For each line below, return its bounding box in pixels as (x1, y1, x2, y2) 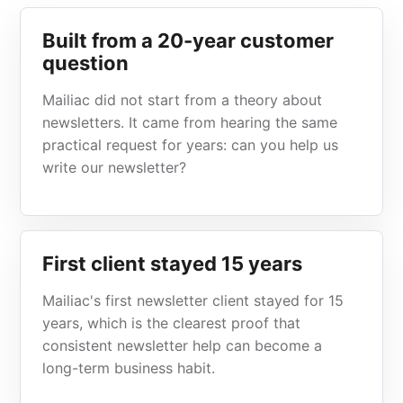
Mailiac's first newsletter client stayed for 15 (42, 291, 345, 309)
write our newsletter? (42, 158, 187, 176)
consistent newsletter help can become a (42, 336, 323, 354)
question (42, 51, 130, 75)
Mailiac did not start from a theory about (42, 91, 323, 109)
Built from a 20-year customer (42, 29, 335, 52)
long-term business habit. (42, 359, 216, 377)
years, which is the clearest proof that (42, 314, 301, 332)
